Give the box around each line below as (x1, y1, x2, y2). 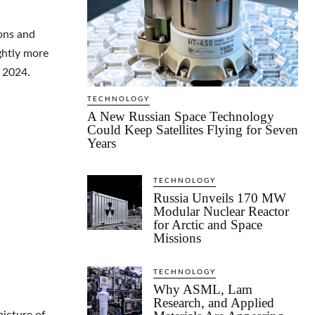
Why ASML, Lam (153, 282, 252, 297)
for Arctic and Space (153, 217, 262, 233)
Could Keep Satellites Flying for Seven (87, 122, 298, 138)
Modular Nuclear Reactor (153, 204, 289, 219)
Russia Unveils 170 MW (153, 191, 286, 206)
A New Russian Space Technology (87, 109, 274, 124)
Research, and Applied (153, 295, 274, 311)
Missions (153, 231, 201, 246)
